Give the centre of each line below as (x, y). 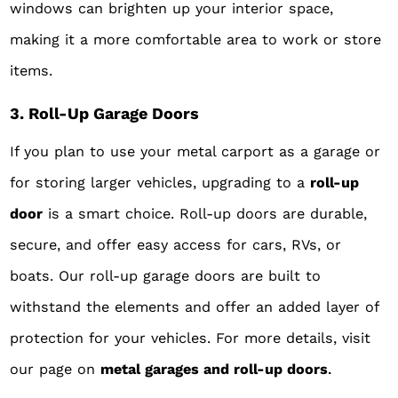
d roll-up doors (275, 370)
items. (32, 70)
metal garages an (161, 370)
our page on (56, 370)
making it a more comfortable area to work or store (196, 39)
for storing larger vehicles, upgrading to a (160, 183)
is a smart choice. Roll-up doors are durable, (205, 214)
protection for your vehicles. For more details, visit (191, 338)
